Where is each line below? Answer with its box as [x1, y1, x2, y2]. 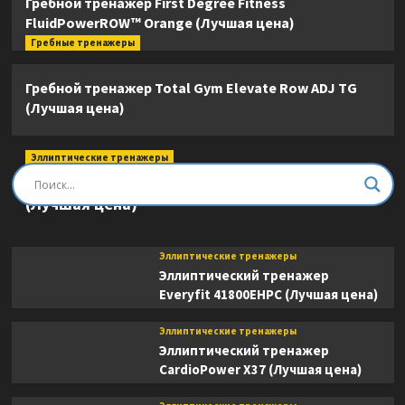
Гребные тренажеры [30, 36, 135, 50]
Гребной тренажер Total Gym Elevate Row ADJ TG [24, 79, 357, 98]
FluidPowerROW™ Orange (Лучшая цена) [24, 14, 295, 33]
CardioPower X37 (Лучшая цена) [158, 361, 362, 379]
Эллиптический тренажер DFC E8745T [24, 171, 315, 193]
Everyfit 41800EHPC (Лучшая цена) [158, 286, 378, 304]
